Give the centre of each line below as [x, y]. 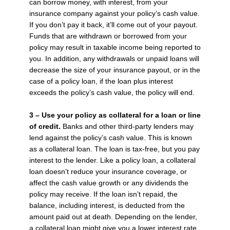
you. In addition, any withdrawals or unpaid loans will [114, 59]
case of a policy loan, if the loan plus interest [101, 81]
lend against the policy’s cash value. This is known [110, 138]
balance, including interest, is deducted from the [107, 206]
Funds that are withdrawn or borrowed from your [108, 36]
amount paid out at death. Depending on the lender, [113, 217]
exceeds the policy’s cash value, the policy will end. [112, 93]
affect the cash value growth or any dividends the [109, 183]
